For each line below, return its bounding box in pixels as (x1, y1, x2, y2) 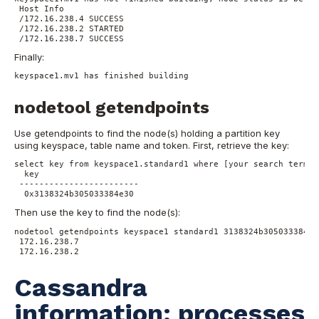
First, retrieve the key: (193, 139, 289, 151)
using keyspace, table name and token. (14, 139, 193, 151)
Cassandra (14, 272, 147, 303)
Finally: (14, 51, 44, 63)
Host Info (19, 4, 64, 13)
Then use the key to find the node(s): (14, 206, 180, 218)
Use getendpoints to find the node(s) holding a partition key (14, 127, 280, 139)
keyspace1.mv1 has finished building (14, 71, 189, 80)
